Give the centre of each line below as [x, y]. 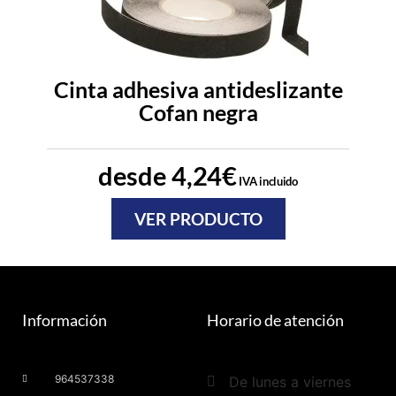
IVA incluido [267, 182]
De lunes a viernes [290, 382]
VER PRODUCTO [198, 219]
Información [65, 320]
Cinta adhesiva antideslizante [198, 90]
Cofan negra [198, 113]
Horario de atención [275, 320]
